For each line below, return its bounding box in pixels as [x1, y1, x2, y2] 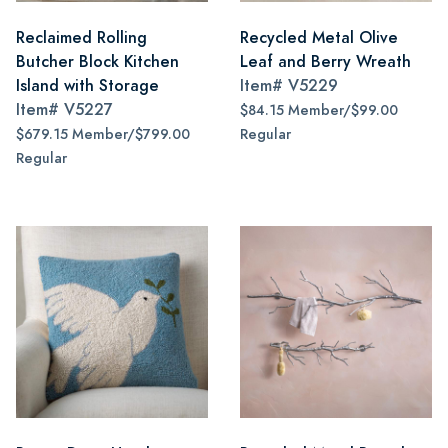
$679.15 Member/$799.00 [16, 125, 190, 144]
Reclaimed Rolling [16, 26, 147, 49]
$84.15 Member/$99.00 [240, 101, 398, 120]
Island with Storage [16, 74, 159, 97]
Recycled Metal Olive [240, 26, 398, 49]
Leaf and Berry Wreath [240, 50, 411, 73]
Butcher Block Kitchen [16, 50, 179, 73]
